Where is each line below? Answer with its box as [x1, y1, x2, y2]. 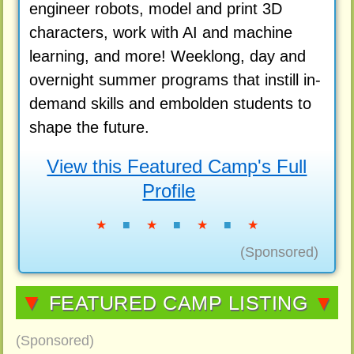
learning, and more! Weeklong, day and [28, 47, 306, 66]
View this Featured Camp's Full [47, 155, 307, 177]
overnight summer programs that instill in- [28, 71, 321, 89]
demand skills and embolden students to [28, 95, 311, 113]
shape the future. [28, 119, 154, 137]
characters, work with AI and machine [28, 24, 292, 42]
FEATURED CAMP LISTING [43, 292, 314, 314]
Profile [142, 179, 196, 201]
